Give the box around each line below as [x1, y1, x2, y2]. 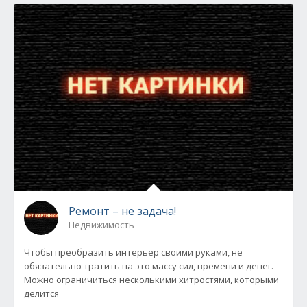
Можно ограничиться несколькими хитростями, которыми [24, 273, 279, 286]
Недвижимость [69, 219, 134, 231]
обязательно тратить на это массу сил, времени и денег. [24, 260, 273, 272]
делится [24, 287, 59, 299]
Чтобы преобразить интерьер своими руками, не [24, 246, 243, 258]
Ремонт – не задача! [69, 204, 176, 219]
